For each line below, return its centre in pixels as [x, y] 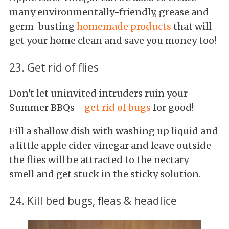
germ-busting [43, 27]
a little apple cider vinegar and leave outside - [114, 146]
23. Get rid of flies [54, 67]
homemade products [124, 27]
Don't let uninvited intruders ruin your [98, 94]
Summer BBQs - [47, 108]
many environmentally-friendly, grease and [109, 12]
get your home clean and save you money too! [113, 41]
